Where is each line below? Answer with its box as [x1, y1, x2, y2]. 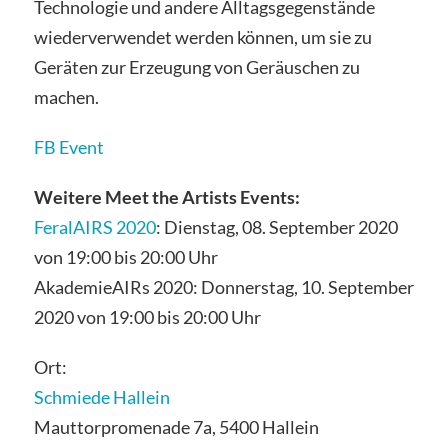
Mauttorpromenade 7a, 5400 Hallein [33, 415, 319, 438]
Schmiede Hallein [33, 385, 170, 408]
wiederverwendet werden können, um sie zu [33, 26, 372, 49]
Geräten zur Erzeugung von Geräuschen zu [33, 56, 360, 79]
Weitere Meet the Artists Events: [33, 185, 300, 208]
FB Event [33, 135, 104, 158]
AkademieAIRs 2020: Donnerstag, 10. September [33, 275, 414, 298]
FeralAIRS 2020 [33, 215, 156, 238]
